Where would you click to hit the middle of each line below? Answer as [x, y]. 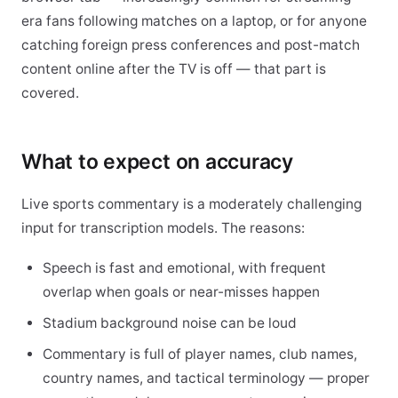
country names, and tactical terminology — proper [206, 378]
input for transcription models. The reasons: [163, 228]
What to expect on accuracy [158, 162]
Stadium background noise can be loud [170, 323]
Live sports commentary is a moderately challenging [191, 204]
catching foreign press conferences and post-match [191, 45]
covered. [50, 93]
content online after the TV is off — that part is [174, 69]
